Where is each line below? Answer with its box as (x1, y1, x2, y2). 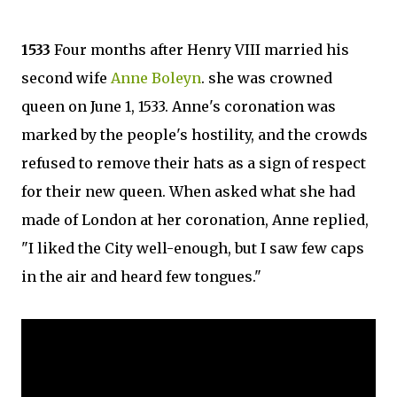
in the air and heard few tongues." (21, 268, 261, 285)
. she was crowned (201, 69, 332, 87)
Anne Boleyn (111, 69, 201, 87)
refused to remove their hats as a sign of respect (21, 154, 366, 172)
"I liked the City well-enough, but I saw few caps (21, 239, 364, 257)
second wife (21, 69, 111, 87)
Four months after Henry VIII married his (54, 41, 349, 58)
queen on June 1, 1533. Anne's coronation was (21, 97, 336, 115)
